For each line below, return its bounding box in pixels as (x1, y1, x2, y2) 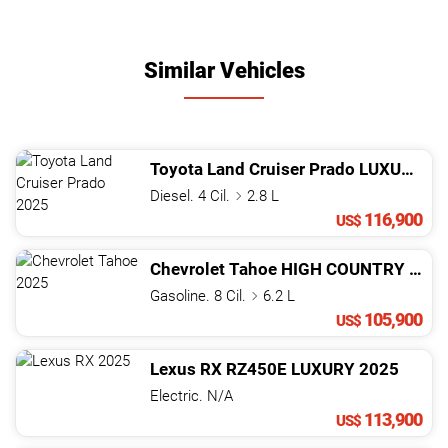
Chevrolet (150, 259, 225, 280)
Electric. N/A (150, 387, 233, 406)
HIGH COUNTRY (281, 259, 405, 280)
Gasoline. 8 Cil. (150, 287, 250, 306)
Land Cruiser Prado (207, 159, 355, 180)
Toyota (150, 159, 203, 180)
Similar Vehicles (143, 58, 305, 84)
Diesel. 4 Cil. (150, 187, 234, 206)
